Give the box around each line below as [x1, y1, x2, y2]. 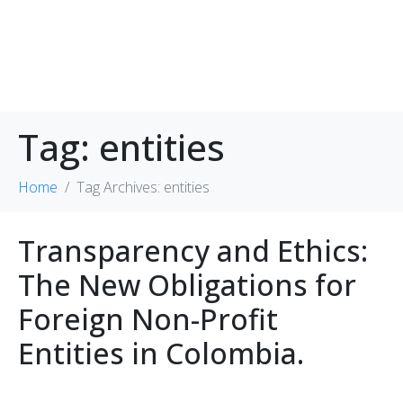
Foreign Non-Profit [18, 299, 278, 338]
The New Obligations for [18, 264, 356, 304]
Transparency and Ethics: [18, 230, 368, 270]
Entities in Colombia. [18, 333, 304, 372]
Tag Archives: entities [76, 176, 210, 197]
